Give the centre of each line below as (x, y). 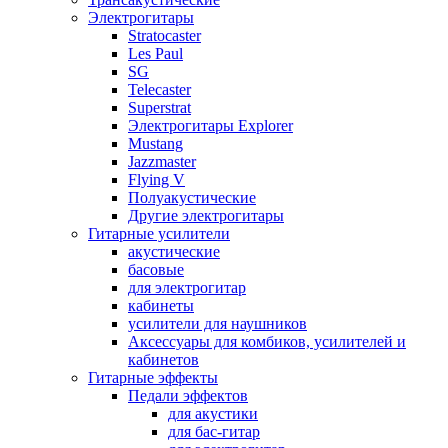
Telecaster (159, 89)
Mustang (155, 143)
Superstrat (159, 107)
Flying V (156, 179)
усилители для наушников (217, 323)
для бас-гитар (214, 431)
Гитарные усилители (159, 233)
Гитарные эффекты (153, 377)
